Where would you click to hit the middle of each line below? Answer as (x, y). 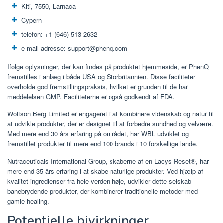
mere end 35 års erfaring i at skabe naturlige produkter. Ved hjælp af (105, 171)
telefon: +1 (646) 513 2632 (59, 34)
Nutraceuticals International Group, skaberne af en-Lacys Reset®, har (108, 161)
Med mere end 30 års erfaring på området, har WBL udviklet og (98, 133)
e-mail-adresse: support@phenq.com (74, 48)
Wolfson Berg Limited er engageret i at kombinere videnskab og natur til (111, 113)
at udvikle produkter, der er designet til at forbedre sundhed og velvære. (110, 123)
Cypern (32, 20)
